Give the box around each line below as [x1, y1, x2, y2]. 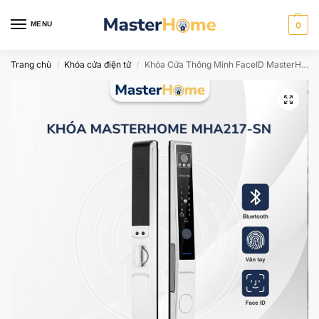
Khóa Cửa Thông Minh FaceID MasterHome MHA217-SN [144, 59, 301, 70]
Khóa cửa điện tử [64, 59, 132, 70]
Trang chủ [11, 59, 51, 70]
